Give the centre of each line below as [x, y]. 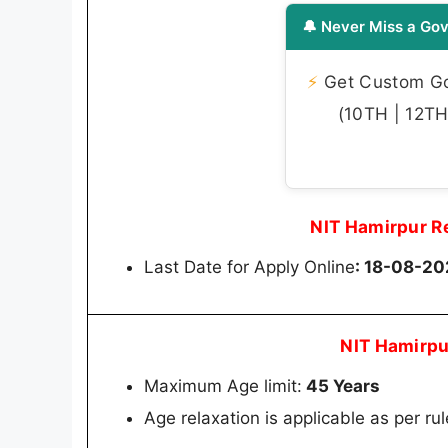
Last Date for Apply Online [249, 266]
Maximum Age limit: [223, 385]
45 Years [341, 385]
